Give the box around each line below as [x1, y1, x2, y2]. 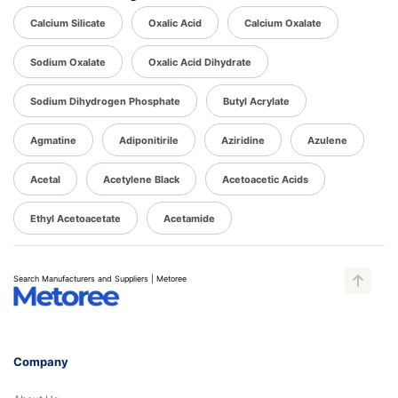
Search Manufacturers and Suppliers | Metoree [13, 274, 187, 283]
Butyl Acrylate [223, 95, 290, 107]
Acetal [30, 173, 60, 186]
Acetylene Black [103, 173, 179, 186]
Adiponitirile [119, 134, 179, 147]
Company [13, 354, 68, 369]
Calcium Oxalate [244, 17, 322, 29]
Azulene [307, 134, 347, 147]
